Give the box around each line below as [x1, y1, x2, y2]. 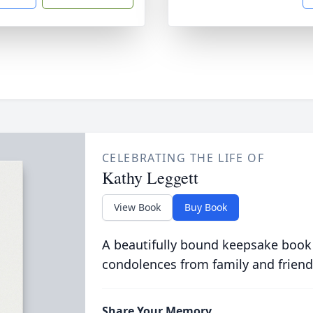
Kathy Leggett [101, 166, 198, 189]
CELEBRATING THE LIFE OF [101, 150, 265, 166]
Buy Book [184, 201, 227, 214]
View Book [113, 201, 161, 214]
